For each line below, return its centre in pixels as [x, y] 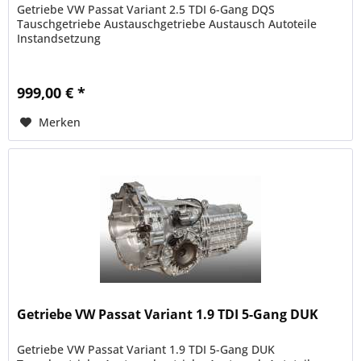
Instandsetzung [59, 38]
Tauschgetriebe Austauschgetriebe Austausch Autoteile [167, 23]
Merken [60, 122]
